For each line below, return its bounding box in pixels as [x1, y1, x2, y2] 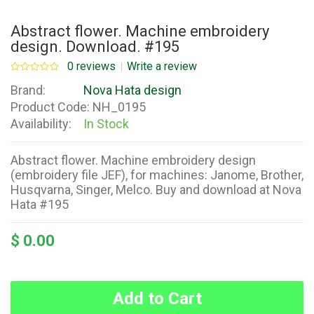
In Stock [83, 116, 129, 132]
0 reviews [67, 60, 116, 74]
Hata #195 [11, 197, 69, 212]
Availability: [11, 116, 71, 132]
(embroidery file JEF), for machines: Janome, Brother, [11, 168, 303, 183]
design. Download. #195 [11, 38, 179, 56]
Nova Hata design [83, 83, 182, 98]
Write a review [127, 60, 197, 74]
